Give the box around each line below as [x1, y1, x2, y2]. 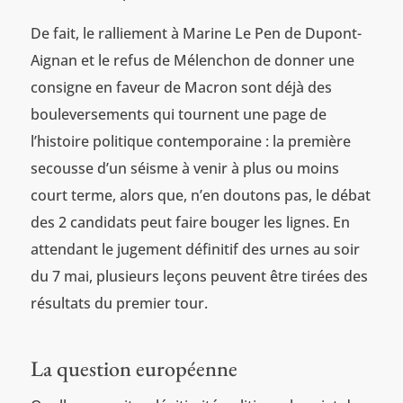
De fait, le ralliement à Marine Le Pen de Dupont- [30, 22, 362, 43]
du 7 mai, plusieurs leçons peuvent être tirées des [30, 265, 368, 286]
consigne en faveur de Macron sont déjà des [30, 76, 332, 97]
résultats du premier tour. [30, 292, 208, 313]
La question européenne [30, 354, 237, 382]
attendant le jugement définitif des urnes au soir [30, 238, 360, 259]
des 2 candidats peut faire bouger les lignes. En [30, 211, 350, 232]
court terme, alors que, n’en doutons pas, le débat [30, 184, 371, 205]
